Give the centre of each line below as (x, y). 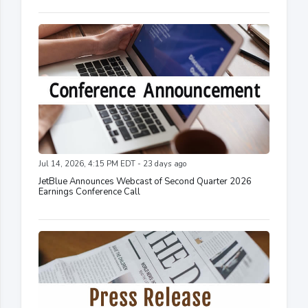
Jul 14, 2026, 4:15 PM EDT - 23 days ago (112, 164)
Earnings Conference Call (89, 192)
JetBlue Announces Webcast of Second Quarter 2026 (145, 182)
